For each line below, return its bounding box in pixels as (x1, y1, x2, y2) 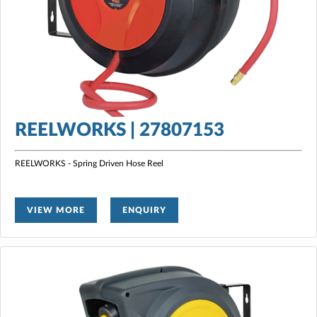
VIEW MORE (27, 205, 85, 214)
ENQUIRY (122, 205, 166, 214)
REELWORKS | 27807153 (15, 120, 224, 139)
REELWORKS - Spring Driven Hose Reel (15, 158, 163, 168)
